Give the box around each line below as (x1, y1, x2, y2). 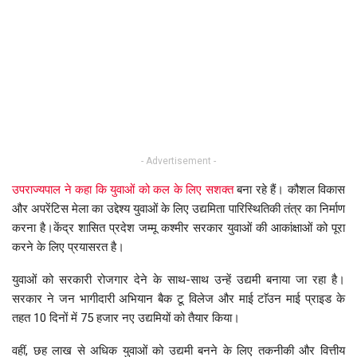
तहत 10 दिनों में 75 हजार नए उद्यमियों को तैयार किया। (12, 311, 240, 326)
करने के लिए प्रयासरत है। (12, 240, 124, 255)
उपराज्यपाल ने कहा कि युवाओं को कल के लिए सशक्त (12, 182, 233, 198)
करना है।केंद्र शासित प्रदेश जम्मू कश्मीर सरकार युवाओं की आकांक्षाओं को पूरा (12, 221, 345, 236)
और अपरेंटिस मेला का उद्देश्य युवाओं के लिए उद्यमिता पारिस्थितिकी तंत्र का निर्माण (12, 202, 345, 217)
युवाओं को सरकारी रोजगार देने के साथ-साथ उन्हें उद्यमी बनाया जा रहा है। (12, 273, 345, 288)
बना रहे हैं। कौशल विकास (233, 182, 345, 198)
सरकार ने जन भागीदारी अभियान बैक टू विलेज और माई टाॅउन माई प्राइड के (12, 292, 345, 307)
